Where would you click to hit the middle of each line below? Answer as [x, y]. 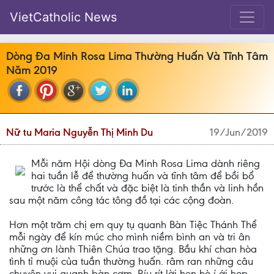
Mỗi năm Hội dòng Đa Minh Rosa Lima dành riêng [146, 163]
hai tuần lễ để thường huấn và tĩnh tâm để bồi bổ [143, 176]
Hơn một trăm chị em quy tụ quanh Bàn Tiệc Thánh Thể [133, 224]
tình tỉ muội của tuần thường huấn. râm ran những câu [131, 261]
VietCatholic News [63, 17]
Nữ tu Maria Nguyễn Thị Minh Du [80, 132]
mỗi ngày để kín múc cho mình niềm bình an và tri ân [130, 237]
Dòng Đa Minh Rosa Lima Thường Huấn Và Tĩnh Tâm [137, 56]
